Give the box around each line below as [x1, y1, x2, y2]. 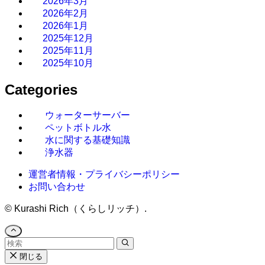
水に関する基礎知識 [45, 135, 130, 146]
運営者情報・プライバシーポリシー [28, 169, 180, 180]
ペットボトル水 [45, 122, 111, 133]
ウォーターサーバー [45, 110, 130, 121]
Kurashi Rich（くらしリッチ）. [12, 203, 147, 214]
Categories [5, 81, 77, 98]
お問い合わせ [28, 182, 85, 192]
